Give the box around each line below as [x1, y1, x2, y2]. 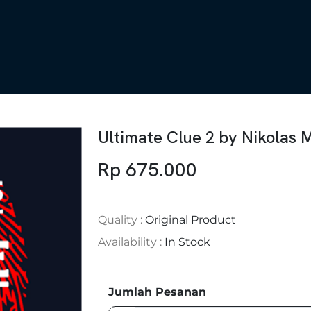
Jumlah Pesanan [108, 285, 206, 299]
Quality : [98, 212, 145, 226]
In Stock [165, 235, 210, 249]
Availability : [98, 235, 165, 249]
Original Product [145, 212, 236, 226]
